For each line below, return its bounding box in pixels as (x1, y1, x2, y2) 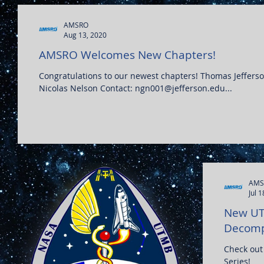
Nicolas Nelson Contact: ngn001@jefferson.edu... (100, 82, 232, 94)
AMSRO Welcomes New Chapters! (39, 47, 216, 62)
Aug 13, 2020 (64, 30, 107, 39)
